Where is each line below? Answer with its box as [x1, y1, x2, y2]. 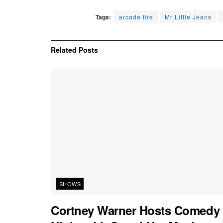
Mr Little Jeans [165, 12, 212, 21]
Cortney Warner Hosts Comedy [51, 202, 220, 219]
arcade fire [119, 12, 153, 21]
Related [51, 45, 77, 55]
